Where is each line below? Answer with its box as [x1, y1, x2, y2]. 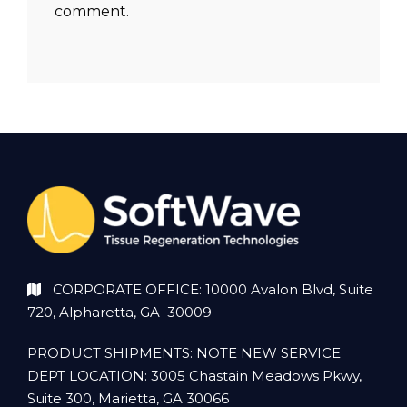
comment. [55, 3, 129, 21]
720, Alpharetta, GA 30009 [27, 303, 212, 322]
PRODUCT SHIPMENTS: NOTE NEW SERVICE [27, 344, 341, 362]
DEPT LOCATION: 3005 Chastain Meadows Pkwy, [27, 367, 362, 385]
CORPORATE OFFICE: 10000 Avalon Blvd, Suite [53, 281, 373, 299]
